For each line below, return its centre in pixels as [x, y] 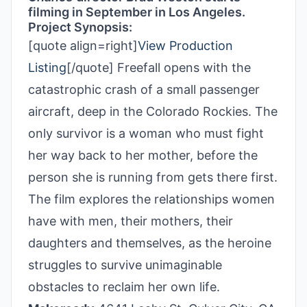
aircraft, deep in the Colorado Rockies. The [153, 111]
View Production [185, 46]
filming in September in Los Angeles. [137, 12]
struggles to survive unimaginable [125, 265]
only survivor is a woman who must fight [146, 133]
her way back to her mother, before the [143, 155]
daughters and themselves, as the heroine [150, 243]
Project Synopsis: [80, 27]
